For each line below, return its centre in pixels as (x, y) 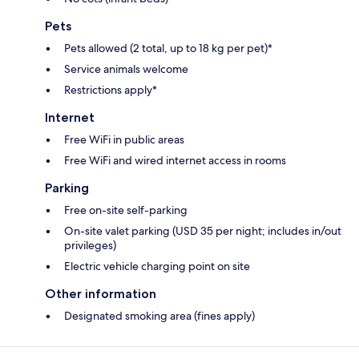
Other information (101, 293)
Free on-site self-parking (126, 210)
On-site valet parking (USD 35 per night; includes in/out (203, 230)
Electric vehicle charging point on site (157, 266)
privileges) (90, 245)
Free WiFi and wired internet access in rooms (175, 160)
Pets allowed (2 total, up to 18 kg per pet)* (168, 48)
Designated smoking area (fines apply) (159, 315)
